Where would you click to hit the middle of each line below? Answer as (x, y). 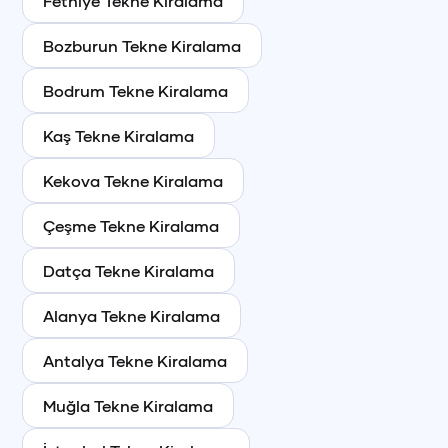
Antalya (74, 360)
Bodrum (74, 90)
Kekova (72, 180)
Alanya (70, 315)
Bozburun (81, 45)
